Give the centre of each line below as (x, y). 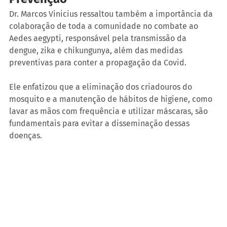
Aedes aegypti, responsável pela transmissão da (99, 39)
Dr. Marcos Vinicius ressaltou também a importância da (112, 14)
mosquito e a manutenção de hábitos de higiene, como (112, 99)
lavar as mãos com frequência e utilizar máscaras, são (109, 111)
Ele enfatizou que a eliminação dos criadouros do (102, 87)
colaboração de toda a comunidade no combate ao (105, 26)
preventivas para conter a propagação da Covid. (98, 63)
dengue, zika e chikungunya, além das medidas (97, 51)
